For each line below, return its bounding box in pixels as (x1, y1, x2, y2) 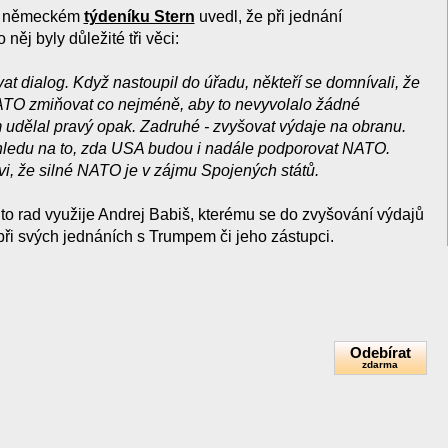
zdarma (362, 359, 398, 370)
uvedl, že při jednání (194, 8, 342, 25)
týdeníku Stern (83, 8, 195, 25)
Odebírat (349, 344, 411, 361)
